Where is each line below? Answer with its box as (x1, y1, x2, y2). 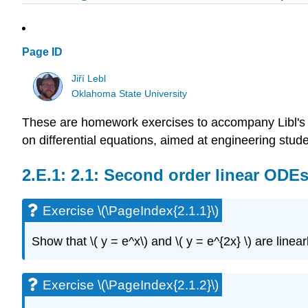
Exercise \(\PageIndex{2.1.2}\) (43, 278, 219, 293)
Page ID (22, 46, 63, 58)
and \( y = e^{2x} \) (151, 234, 252, 249)
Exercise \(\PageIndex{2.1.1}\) (43, 203, 219, 218)
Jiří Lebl (71, 73, 107, 84)
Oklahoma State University (71, 88, 188, 99)
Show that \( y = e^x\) (32, 234, 148, 249)
